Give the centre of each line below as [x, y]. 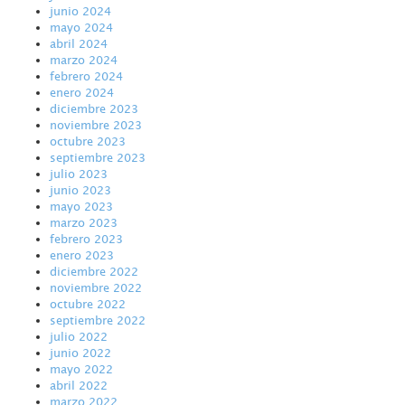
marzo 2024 [84, 59]
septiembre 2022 [98, 320]
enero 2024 [82, 92]
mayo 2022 [81, 368]
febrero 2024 [86, 75]
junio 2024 [80, 10]
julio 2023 [79, 173]
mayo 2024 [81, 27]
